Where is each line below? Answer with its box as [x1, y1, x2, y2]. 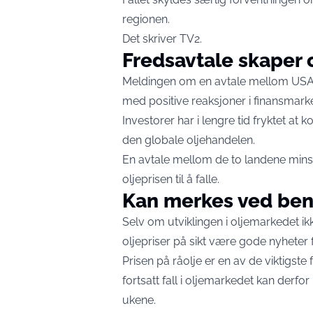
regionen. [122, 12, 170, 26]
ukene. [122, 293, 156, 307]
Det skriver [122, 31, 180, 45]
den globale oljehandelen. [122, 133, 255, 147]
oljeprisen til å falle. [122, 172, 219, 186]
